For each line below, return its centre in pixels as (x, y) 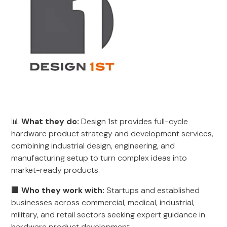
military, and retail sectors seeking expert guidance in (108, 215)
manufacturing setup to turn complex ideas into (99, 158)
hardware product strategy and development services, (112, 134)
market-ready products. (56, 170)
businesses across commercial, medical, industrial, (103, 202)
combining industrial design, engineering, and (93, 146)
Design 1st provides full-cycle (134, 121)
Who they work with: (63, 190)
